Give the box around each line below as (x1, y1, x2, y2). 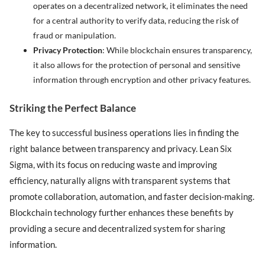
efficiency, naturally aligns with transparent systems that (9, 174, 231, 186)
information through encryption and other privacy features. (33, 75, 251, 85)
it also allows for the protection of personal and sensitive (33, 60, 241, 70)
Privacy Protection (33, 45, 103, 56)
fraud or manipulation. (33, 30, 117, 41)
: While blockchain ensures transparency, (102, 45, 253, 56)
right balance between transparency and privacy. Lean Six (9, 143, 232, 154)
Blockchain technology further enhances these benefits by (9, 206, 234, 218)
